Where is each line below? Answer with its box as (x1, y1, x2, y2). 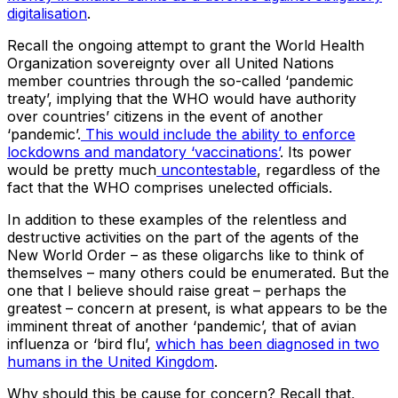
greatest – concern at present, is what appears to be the (7, 299, 387, 318)
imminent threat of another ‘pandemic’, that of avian (7, 317, 356, 336)
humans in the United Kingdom (7, 353, 214, 371)
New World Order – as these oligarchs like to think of (7, 246, 364, 265)
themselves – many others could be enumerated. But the (7, 264, 389, 283)
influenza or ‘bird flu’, (7, 335, 155, 354)
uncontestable (156, 161, 257, 179)
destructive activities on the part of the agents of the (7, 228, 359, 247)
